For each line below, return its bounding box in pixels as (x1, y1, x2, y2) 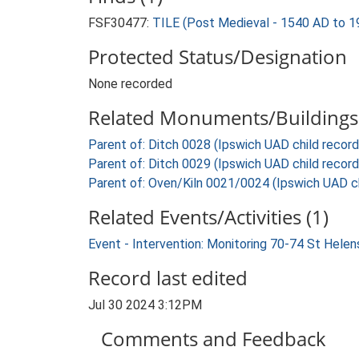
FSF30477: (88, 15, 152, 30)
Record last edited (88, 264, 248, 291)
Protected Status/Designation (88, 43, 347, 70)
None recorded (88, 76, 172, 91)
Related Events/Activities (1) (88, 204, 329, 230)
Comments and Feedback (101, 325, 326, 352)
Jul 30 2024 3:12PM (88, 297, 202, 313)
